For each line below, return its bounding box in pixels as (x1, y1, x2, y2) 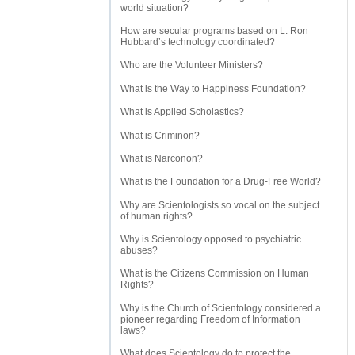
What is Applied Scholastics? (120, 106, 244, 118)
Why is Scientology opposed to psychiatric (120, 234, 301, 246)
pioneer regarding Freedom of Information (120, 313, 300, 325)
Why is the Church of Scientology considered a (120, 302, 321, 314)
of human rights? (120, 210, 193, 222)
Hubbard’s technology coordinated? (120, 36, 275, 48)
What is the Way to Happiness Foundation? (120, 82, 306, 94)
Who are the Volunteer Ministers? (120, 59, 263, 71)
